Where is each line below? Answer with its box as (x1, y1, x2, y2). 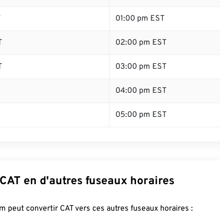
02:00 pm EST (115, 38, 166, 48)
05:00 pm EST (115, 110, 166, 120)
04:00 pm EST (115, 86, 166, 96)
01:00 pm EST (115, 14, 165, 24)
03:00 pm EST (115, 62, 166, 72)
